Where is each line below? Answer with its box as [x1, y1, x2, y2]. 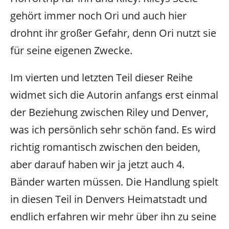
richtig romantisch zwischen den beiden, [10, 140, 200, 154]
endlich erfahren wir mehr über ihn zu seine [10, 210, 216, 224]
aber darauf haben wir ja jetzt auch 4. [10, 157, 185, 172]
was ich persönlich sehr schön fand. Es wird [10, 123, 216, 137]
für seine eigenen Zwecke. [10, 43, 132, 58]
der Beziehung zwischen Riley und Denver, [10, 105, 209, 120]
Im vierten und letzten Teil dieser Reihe [10, 71, 193, 85]
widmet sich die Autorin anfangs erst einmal [10, 88, 218, 102]
